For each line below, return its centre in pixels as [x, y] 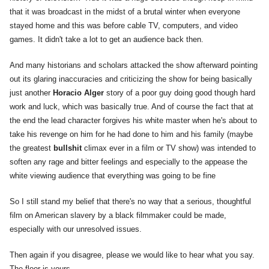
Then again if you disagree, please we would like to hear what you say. [132, 255]
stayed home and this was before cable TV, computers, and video [124, 26]
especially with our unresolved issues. [76, 229]
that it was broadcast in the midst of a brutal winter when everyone [125, 12]
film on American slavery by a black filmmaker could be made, [118, 216]
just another [30, 93]
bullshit [69, 148]
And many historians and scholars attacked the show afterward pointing [134, 65]
